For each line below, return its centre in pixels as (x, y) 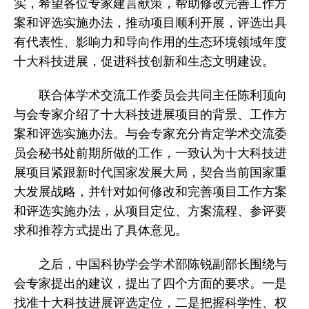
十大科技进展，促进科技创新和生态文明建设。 (144, 61)
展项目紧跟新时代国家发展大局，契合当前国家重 (150, 172)
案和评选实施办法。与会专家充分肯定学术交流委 (150, 133)
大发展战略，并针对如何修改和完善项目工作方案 (150, 191)
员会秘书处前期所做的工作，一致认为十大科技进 (150, 153)
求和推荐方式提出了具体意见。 (100, 230)
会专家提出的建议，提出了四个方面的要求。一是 (150, 283)
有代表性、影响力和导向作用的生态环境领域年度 (150, 42)
